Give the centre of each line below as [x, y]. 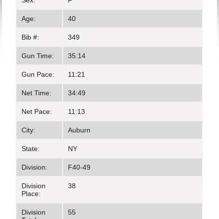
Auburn [79, 130]
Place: [31, 194]
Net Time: [37, 93]
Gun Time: [38, 56]
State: [31, 149]
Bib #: [31, 37]
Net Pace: [37, 111]
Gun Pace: [38, 74]
